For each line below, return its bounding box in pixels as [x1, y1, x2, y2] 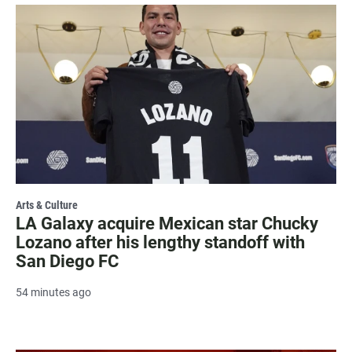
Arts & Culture [16, 198, 78, 211]
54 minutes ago [16, 285, 91, 299]
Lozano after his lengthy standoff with [16, 232, 305, 252]
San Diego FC [16, 251, 119, 271]
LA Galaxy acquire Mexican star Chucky [16, 213, 318, 233]
